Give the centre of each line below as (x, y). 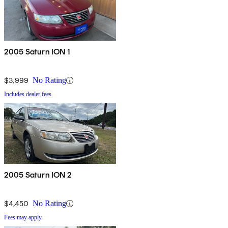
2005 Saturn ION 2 (38, 175)
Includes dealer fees (28, 94)
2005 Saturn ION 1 (37, 52)
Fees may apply (23, 218)
